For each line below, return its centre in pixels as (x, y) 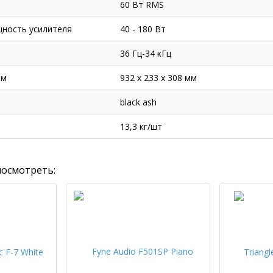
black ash (138, 102)
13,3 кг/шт (141, 127)
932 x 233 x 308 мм (158, 78)
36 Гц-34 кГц (145, 54)
